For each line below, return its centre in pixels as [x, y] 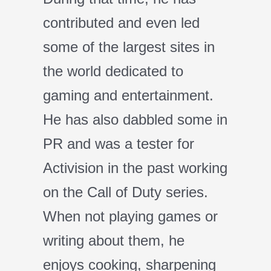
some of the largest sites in [129, 47]
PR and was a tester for [119, 144]
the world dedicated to [113, 71]
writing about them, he [114, 241]
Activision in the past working [135, 168]
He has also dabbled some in [135, 120]
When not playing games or [130, 217]
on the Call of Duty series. [126, 192]
